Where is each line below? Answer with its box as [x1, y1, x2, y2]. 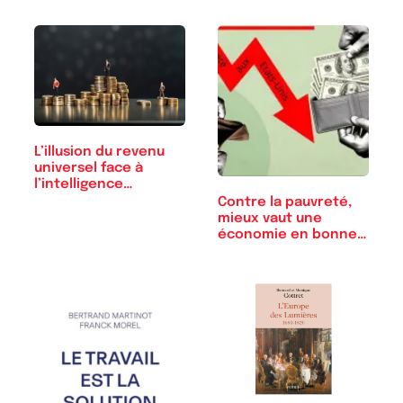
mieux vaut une [218, 210, 322, 226]
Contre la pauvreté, [218, 194, 352, 210]
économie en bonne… [218, 227, 367, 242]
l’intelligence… [34, 177, 133, 193]
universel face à [34, 161, 143, 176]
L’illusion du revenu [34, 145, 165, 160]
